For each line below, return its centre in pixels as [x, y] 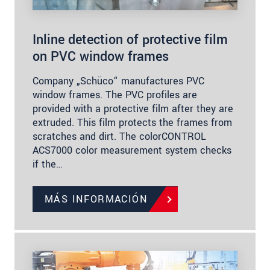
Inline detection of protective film [130, 40]
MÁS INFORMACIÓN [96, 199]
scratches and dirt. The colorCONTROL [119, 137]
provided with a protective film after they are [133, 109]
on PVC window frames [101, 57]
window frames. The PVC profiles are [115, 95]
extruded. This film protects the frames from [132, 123]
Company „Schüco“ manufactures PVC [118, 81]
